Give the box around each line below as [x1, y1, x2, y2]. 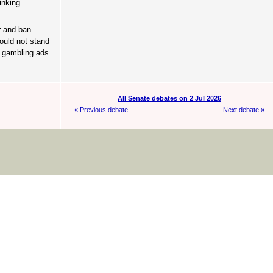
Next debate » [223, 106, 264, 114]
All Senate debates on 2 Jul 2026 [118, 94, 221, 102]
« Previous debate [74, 106, 128, 114]
